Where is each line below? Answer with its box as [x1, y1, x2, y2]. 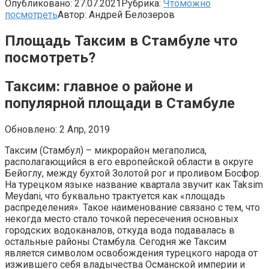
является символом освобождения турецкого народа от [5, 247, 258, 259]
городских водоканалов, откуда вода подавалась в [5, 224, 235, 236]
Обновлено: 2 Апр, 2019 [5, 123, 110, 135]
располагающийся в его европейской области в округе [5, 156, 253, 168]
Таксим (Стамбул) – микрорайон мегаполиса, [5, 144, 207, 156]
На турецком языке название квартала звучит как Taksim [5, 178, 263, 190]
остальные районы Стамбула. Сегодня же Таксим [5, 235, 226, 247]
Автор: [58, 8, 86, 20]
